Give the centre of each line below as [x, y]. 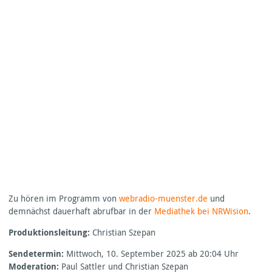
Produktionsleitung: [49, 232]
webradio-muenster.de [163, 198]
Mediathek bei [183, 211]
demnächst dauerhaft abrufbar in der [81, 211]
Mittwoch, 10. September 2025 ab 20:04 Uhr [151, 253]
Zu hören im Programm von [64, 198]
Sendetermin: [36, 253]
